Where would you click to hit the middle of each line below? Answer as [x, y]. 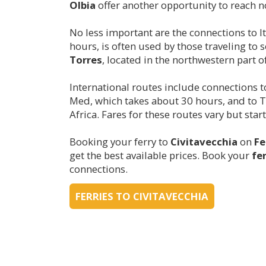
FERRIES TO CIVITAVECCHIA [142, 196]
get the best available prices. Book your [161, 155]
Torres [86, 59]
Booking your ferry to [120, 141]
